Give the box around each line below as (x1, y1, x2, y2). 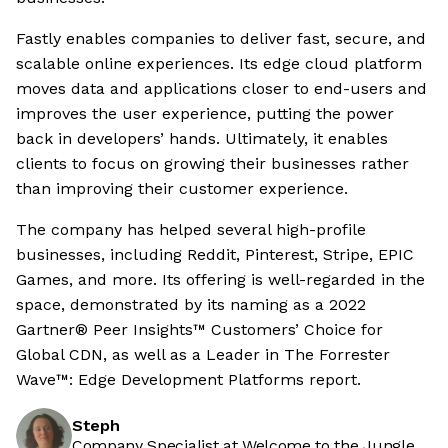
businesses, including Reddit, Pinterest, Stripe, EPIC (16, 245, 414, 265)
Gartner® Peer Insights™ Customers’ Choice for (16, 320, 383, 340)
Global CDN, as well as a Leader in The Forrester (16, 345, 390, 365)
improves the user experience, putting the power (16, 104, 394, 124)
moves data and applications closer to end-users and (16, 79, 427, 99)
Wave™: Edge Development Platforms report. (16, 370, 361, 390)
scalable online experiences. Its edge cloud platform (16, 54, 422, 74)
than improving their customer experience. (16, 179, 348, 199)
